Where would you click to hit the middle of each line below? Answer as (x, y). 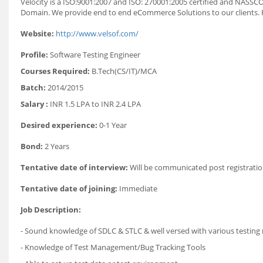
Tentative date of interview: (75, 167)
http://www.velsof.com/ (97, 33)
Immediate (137, 188)
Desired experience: (59, 125)
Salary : (35, 104)
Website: (37, 33)
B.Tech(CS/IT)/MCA (123, 71)
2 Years (56, 146)
